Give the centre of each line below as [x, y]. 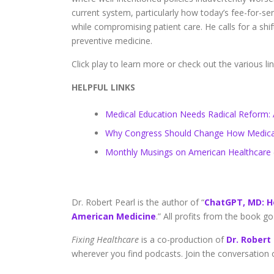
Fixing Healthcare [105, 240]
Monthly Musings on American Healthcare [188, 152]
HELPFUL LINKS [103, 87]
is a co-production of [183, 240]
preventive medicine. [112, 41]
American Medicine [114, 217]
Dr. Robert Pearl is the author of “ [138, 202]
